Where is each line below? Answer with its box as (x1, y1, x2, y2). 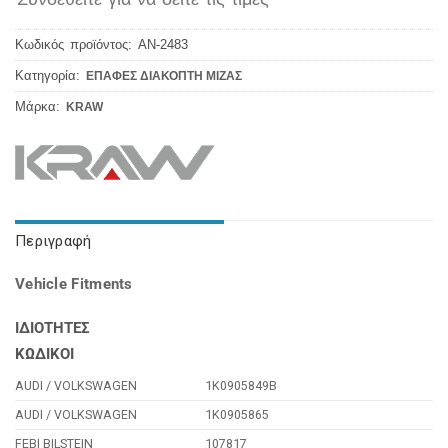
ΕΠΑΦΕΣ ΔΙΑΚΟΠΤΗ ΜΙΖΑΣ (86, 68, 242, 83)
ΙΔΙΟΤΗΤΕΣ (15, 318, 90, 337)
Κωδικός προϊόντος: (15, 36, 138, 52)
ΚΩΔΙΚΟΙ (15, 345, 74, 364)
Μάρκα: (15, 98, 66, 114)
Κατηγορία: (15, 67, 86, 83)
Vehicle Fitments (15, 274, 133, 293)
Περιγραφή (15, 231, 92, 250)
